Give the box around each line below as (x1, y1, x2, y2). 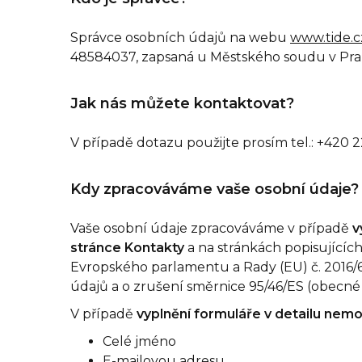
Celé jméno (103, 334, 176, 349)
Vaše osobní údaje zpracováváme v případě (70, 221, 352, 236)
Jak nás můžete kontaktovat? (70, 95, 294, 112)
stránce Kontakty (70, 240, 187, 255)
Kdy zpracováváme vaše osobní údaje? (70, 180, 359, 198)
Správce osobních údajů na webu (70, 30, 290, 45)
